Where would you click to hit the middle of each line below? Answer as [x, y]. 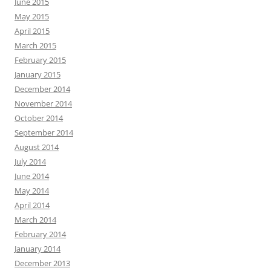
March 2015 [35, 46]
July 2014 [30, 162]
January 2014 [38, 249]
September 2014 [44, 133]
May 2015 [32, 17]
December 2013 [42, 263]
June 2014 [32, 176]
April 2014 [32, 205]
